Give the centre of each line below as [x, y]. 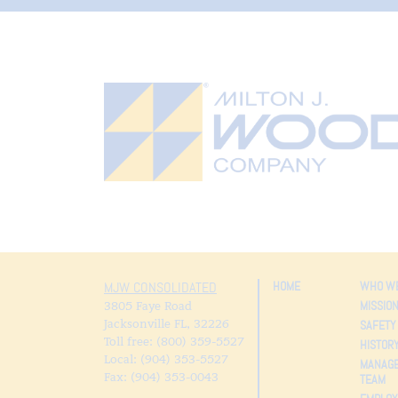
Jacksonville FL [145, 323]
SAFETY [378, 325]
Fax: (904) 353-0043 [161, 377]
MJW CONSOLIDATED [160, 287]
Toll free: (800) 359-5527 [174, 341]
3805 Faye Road [148, 306]
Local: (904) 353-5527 [166, 359]
